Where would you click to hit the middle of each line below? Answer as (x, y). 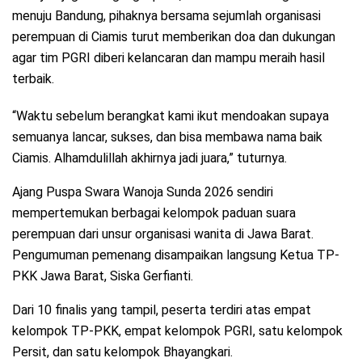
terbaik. (33, 78)
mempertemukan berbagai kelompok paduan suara (154, 213)
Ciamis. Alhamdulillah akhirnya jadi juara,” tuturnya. (149, 158)
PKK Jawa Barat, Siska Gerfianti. (103, 276)
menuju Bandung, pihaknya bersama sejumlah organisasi (166, 15)
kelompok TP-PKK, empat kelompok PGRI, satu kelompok (177, 330)
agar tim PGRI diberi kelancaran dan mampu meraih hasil (168, 57)
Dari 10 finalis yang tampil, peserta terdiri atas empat (162, 309)
